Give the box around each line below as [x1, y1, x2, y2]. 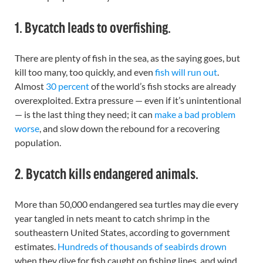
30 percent [46, 80, 89, 92]
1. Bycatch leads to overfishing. [15, 19, 171, 35]
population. [15, 137, 61, 148]
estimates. [15, 241, 58, 252]
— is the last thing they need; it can [15, 109, 154, 120]
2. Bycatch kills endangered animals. [15, 165, 198, 181]
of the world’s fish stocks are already [89, 80, 236, 92]
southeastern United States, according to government [15, 227, 230, 238]
